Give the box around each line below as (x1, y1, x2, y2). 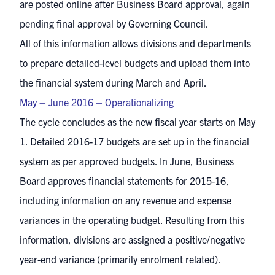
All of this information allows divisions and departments (20, 37, 251, 50)
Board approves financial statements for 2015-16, (20, 174, 229, 187)
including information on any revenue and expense (20, 194, 231, 207)
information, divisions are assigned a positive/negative (20, 233, 245, 246)
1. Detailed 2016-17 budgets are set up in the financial (20, 135, 249, 148)
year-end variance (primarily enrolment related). (20, 253, 221, 266)
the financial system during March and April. (20, 76, 207, 89)
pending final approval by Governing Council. (20, 17, 209, 30)
